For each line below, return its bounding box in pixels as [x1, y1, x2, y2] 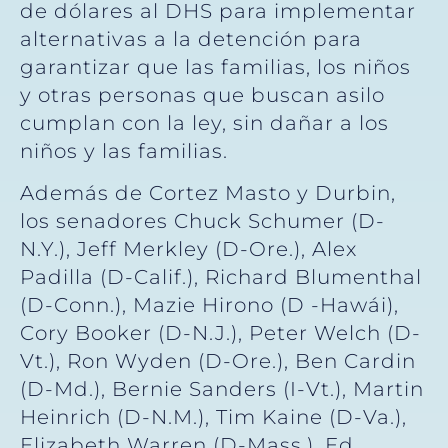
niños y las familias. [20, 138, 228, 163]
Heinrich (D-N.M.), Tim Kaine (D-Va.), [20, 405, 407, 430]
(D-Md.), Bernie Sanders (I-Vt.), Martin [20, 377, 424, 402]
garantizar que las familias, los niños [20, 54, 411, 79]
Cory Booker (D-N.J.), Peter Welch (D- [20, 321, 421, 346]
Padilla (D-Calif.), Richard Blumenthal [20, 265, 422, 290]
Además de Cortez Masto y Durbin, [20, 181, 396, 206]
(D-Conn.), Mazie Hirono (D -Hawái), [20, 293, 399, 318]
